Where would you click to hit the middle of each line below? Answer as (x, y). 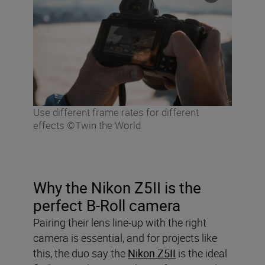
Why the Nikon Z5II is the (117, 188)
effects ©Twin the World (87, 125)
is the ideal (201, 253)
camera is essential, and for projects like (125, 237)
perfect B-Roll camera (107, 205)
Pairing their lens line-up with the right (120, 222)
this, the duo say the (80, 253)
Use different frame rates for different (116, 112)
